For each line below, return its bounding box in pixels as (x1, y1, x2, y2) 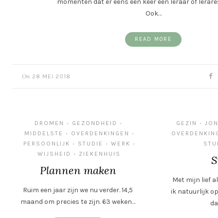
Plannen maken (39, 163, 116, 177)
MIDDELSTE (24, 130, 63, 137)
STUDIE (77, 140, 103, 147)
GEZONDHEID (72, 120, 117, 127)
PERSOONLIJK (23, 140, 70, 147)
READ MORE (135, 36, 172, 42)
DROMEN (34, 120, 64, 127)
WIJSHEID (37, 150, 71, 157)
